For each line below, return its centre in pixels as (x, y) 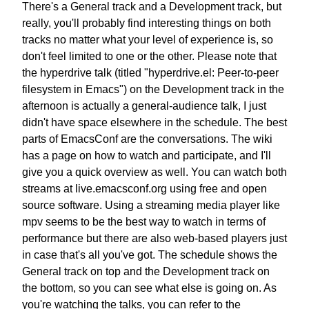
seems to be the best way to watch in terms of (156, 221)
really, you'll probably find (84, 23)
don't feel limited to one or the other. (108, 56)
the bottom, (49, 288)
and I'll (255, 155)
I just (255, 106)
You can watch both (239, 172)
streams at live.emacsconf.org (94, 188)
